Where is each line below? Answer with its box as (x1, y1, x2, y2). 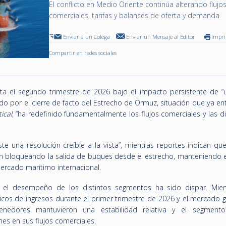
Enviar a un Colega (63, 33, 110, 40)
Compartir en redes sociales (49, 49, 117, 56)
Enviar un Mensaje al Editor (126, 33, 196, 40)
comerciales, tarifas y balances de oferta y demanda (49, 11, 220, 20)
